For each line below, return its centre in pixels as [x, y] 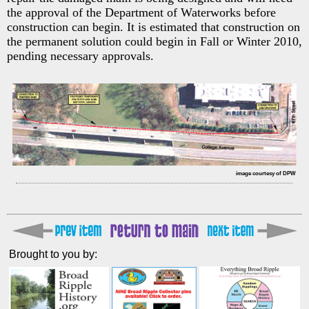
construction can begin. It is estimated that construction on [153, 27]
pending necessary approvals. [80, 56]
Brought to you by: [53, 254]
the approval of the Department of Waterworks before [141, 12]
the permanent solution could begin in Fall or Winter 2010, [154, 41]
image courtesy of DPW [266, 173]
